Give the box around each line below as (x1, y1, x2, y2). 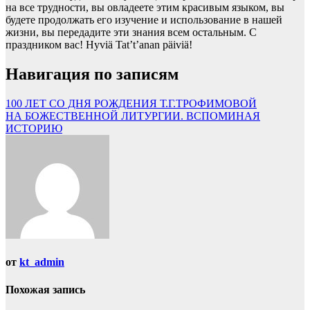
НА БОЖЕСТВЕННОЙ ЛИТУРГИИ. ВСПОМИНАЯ (6, 110, 260, 122)
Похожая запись (6, 283, 85, 295)
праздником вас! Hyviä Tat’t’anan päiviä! (6, 39, 192, 51)
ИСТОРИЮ (6, 122, 62, 135)
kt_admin (19, 256, 64, 268)
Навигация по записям (6, 65, 179, 84)
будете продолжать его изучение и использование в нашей (6, 14, 282, 26)
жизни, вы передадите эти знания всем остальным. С (6, 26, 257, 39)
